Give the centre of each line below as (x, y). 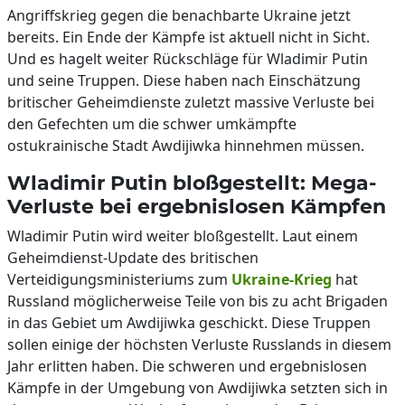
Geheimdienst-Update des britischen (133, 258)
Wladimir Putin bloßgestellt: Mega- (192, 183)
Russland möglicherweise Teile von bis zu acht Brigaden (198, 301)
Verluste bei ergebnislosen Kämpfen (197, 206)
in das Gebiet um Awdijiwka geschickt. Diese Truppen (189, 323)
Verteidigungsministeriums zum (119, 279)
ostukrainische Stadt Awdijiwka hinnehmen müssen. (186, 146)
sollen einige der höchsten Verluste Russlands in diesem (199, 344)
